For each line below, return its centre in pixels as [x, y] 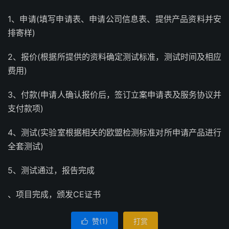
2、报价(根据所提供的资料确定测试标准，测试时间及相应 [114, 57]
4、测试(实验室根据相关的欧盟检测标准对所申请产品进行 [114, 132]
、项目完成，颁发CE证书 [54, 194]
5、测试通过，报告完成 [51, 170]
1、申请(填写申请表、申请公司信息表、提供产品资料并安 [114, 19]
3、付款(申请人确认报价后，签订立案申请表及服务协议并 [114, 95]
